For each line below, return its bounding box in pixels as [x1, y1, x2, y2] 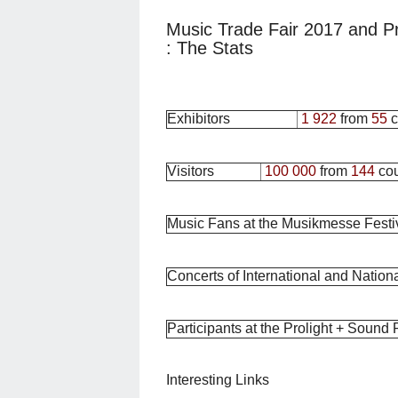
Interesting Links [166, 371, 269, 387]
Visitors [167, 163, 214, 179]
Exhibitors [167, 110, 230, 126]
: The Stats [166, 37, 253, 58]
